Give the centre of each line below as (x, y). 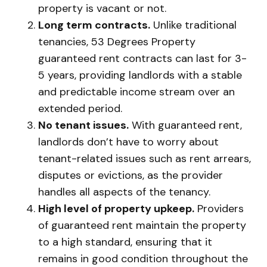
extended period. (80, 109)
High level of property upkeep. (116, 209)
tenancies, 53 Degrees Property (117, 42)
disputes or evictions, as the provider (131, 176)
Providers (219, 209)
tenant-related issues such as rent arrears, (145, 159)
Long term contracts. (94, 25)
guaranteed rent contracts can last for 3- (142, 59)
